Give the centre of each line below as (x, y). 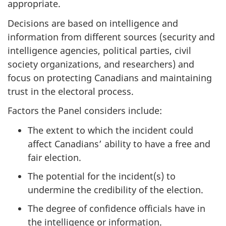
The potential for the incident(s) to (102, 176)
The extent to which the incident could (110, 130)
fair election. (54, 157)
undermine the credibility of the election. (116, 189)
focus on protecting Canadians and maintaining (110, 77)
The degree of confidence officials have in (117, 208)
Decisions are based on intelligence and (93, 23)
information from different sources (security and (111, 37)
